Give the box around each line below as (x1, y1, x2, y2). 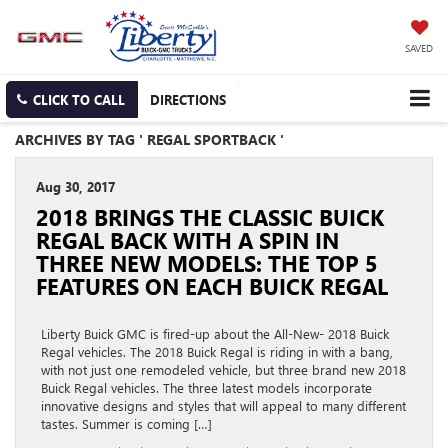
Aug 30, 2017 (36, 178, 115, 196)
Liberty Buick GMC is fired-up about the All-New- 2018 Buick (41, 325, 389, 343)
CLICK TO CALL (33, 91, 125, 109)
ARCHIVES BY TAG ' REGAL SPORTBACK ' (15, 130, 284, 150)
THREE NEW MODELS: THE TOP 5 (36, 249, 378, 278)
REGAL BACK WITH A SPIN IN (36, 226, 339, 255)
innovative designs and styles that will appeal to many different (41, 397, 406, 415)
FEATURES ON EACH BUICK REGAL (36, 272, 388, 301)
